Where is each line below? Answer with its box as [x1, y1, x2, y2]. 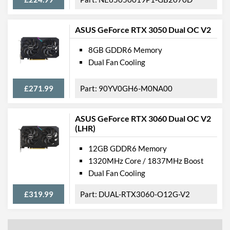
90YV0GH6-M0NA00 [99, 83, 172, 93]
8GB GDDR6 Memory [88, 45, 162, 54]
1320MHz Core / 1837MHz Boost [88, 156, 204, 165]
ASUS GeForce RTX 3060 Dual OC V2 [75, 113, 211, 123]
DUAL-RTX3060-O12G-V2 [99, 189, 190, 199]
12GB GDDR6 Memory [88, 143, 167, 153]
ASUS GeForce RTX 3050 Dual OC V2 [75, 24, 211, 34]
